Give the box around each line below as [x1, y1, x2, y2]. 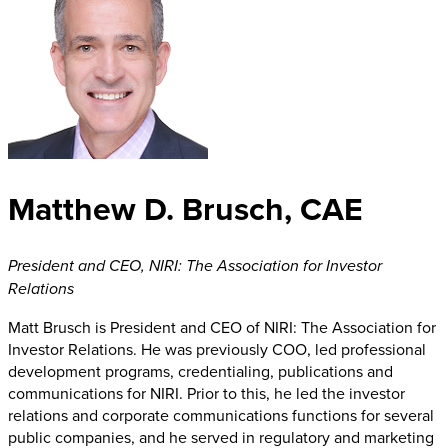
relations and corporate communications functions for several [8, 403, 434, 426]
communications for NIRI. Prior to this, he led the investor [8, 381, 405, 404]
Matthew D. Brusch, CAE [8, 185, 363, 233]
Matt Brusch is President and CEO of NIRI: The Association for [8, 315, 436, 338]
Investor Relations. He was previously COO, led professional [8, 337, 426, 360]
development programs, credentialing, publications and [8, 359, 393, 382]
